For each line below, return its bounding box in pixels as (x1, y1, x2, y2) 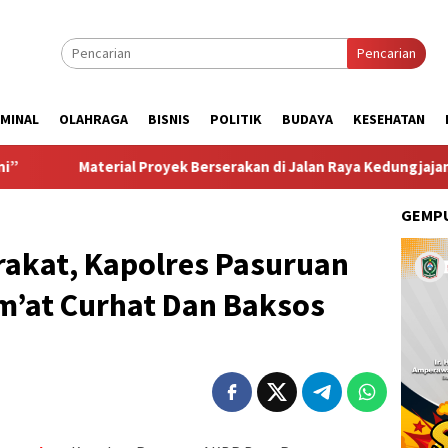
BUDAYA (282, 110, 333, 128)
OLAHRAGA (59, 110, 128, 128)
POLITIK (210, 110, 262, 128)
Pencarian (357, 44, 416, 62)
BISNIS (148, 110, 190, 128)
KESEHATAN (353, 110, 425, 128)
